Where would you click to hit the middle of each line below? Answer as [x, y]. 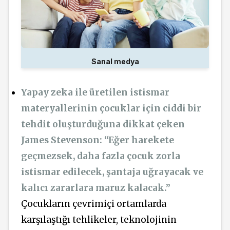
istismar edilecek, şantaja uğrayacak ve [112, 172]
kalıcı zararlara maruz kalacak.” [96, 188]
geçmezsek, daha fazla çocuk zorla [101, 156]
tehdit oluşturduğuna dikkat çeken [103, 124]
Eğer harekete [141, 140]
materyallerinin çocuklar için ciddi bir [111, 109]
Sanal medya [115, 62]
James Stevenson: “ [65, 140]
